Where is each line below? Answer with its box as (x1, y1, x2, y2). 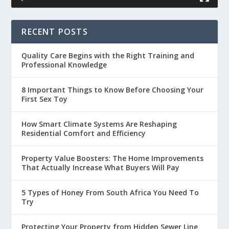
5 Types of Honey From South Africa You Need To (21, 187, 199, 197)
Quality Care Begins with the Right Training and (21, 50, 195, 60)
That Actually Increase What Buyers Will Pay (21, 162, 180, 172)
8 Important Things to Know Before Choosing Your (21, 84, 204, 95)
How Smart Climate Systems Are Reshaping (21, 119, 177, 129)
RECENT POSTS (21, 26, 88, 37)
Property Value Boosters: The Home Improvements (21, 153, 204, 163)
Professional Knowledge (21, 59, 107, 70)
